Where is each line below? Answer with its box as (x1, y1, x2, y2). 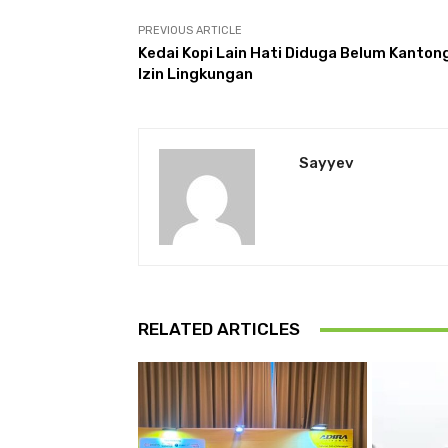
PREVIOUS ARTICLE (138, 24, 242, 38)
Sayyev (299, 154, 354, 173)
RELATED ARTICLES (138, 319, 300, 340)
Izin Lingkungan (138, 65, 253, 84)
